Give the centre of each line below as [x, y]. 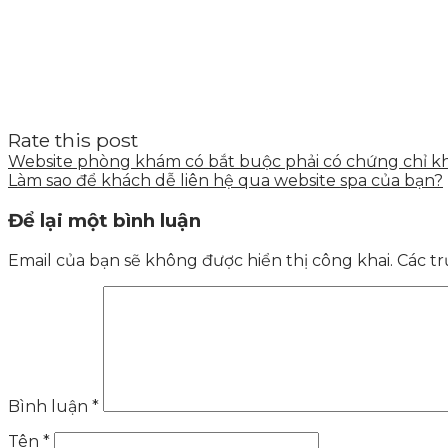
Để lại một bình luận [104, 220]
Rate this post [73, 140]
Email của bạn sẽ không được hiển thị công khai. [200, 260]
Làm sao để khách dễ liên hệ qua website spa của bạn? [225, 181]
